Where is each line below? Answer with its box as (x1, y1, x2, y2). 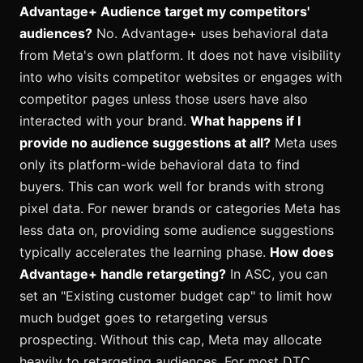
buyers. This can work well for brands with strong (19, 178, 324, 195)
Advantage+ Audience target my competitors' (19, 3, 310, 20)
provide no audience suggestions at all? (19, 135, 271, 152)
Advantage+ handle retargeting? (19, 266, 226, 283)
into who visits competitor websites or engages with (19, 69, 342, 86)
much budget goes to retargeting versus (19, 310, 267, 327)
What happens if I (190, 113, 301, 130)
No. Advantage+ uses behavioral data (92, 25, 328, 42)
